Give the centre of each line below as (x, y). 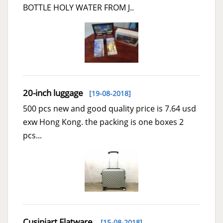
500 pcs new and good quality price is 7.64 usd (110, 108)
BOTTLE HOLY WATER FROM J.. (78, 8)
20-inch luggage (53, 93)
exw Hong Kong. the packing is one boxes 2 (103, 122)
